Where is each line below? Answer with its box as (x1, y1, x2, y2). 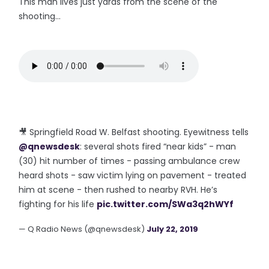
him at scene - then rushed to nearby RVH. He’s (19, 184, 218, 196)
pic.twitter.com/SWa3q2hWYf (97, 198, 234, 210)
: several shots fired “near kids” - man (80, 141, 237, 153)
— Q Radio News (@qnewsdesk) (19, 223, 147, 235)
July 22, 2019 (147, 223, 199, 235)
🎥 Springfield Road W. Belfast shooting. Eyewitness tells (19, 126, 249, 138)
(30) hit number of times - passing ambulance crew (19, 155, 240, 167)
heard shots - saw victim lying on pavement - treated (19, 169, 247, 181)
